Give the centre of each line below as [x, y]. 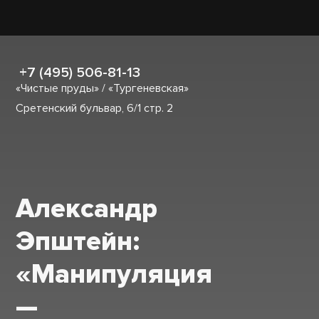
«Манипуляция [114, 274]
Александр [87, 209]
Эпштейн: [78, 241]
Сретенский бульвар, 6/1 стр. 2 [95, 108]
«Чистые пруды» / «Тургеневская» [103, 88]
